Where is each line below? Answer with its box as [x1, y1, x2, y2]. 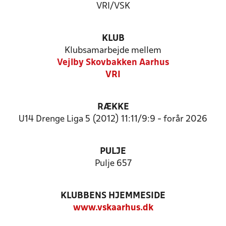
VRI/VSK [96, 2, 130, 11]
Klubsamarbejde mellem [65, 46, 161, 55]
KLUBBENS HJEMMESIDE [61, 192, 165, 200]
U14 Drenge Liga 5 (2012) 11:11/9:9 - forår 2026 [19, 115, 207, 124]
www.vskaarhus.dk [73, 204, 153, 212]
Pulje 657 [94, 159, 132, 168]
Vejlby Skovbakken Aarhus [57, 59, 169, 67]
